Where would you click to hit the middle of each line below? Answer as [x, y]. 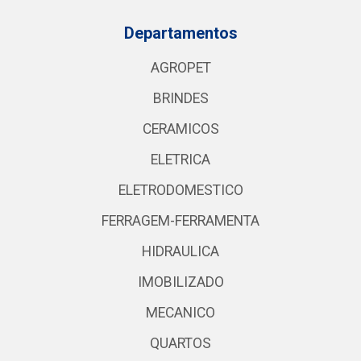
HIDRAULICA [180, 251]
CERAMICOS [180, 129]
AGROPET [180, 68]
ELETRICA [180, 160]
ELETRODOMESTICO [180, 190]
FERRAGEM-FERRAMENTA [180, 221]
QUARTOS [180, 343]
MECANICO [180, 313]
